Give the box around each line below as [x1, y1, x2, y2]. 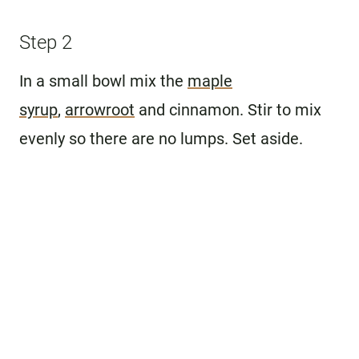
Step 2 [19, 30, 72, 54]
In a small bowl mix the [19, 71, 188, 91]
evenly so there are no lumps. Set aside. [19, 128, 303, 148]
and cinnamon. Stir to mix [135, 99, 321, 119]
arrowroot [65, 99, 135, 119]
